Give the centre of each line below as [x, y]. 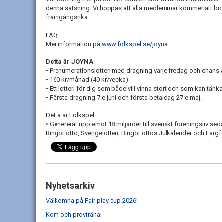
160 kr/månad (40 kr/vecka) [89, 80]
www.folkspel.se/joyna [135, 44]
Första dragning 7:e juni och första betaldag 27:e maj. [126, 97]
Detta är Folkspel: [71, 115]
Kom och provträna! [74, 214]
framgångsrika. [67, 17]
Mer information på [74, 44]
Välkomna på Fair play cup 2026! [92, 200]
